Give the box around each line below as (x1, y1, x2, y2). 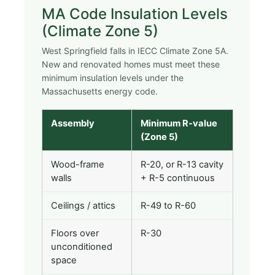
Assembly (51, 118, 95, 130)
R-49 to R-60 (141, 200, 196, 212)
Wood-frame (51, 159, 104, 171)
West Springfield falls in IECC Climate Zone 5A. (42, 45, 228, 56)
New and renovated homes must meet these (42, 59, 220, 70)
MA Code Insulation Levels (42, 5, 228, 23)
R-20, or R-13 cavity (141, 159, 223, 171)
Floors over (51, 228, 99, 239)
